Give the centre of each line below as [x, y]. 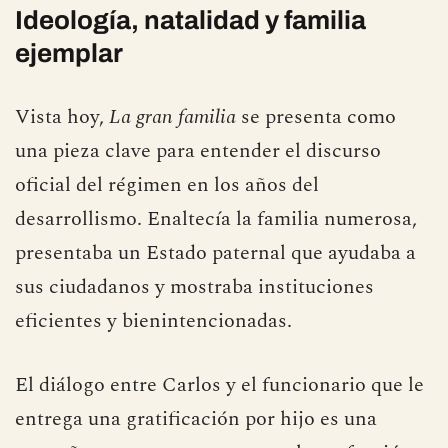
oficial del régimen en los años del [167, 185]
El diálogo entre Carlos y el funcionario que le [219, 385]
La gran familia [172, 117]
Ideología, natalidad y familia [190, 20]
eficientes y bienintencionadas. [153, 321]
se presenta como [316, 117]
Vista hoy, [62, 117]
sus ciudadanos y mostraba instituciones [194, 287]
